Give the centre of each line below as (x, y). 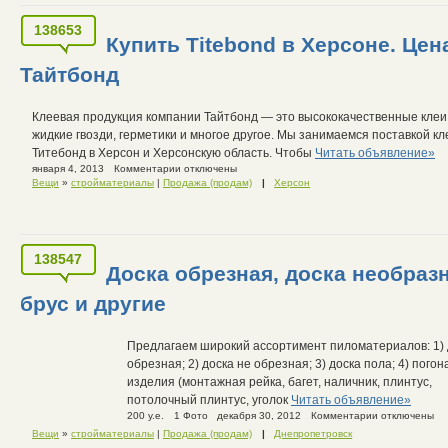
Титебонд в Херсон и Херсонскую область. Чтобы (173, 153)
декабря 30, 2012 (259, 415)
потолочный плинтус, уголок (209, 399)
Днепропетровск (313, 433)
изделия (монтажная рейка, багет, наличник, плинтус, (279, 381)
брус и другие (93, 303)
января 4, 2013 (68, 169)
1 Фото (190, 415)
